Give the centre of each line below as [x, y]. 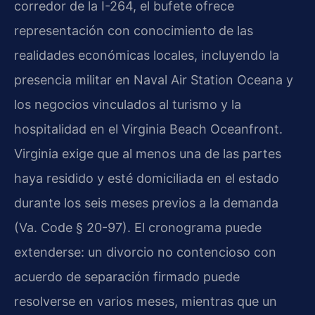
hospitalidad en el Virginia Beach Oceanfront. [148, 129]
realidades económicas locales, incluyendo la [147, 55]
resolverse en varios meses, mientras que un [146, 301]
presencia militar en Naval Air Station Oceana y [154, 79]
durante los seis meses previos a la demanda [146, 202]
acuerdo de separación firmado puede [127, 276]
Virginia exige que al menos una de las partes [148, 153]
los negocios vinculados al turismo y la [128, 104]
